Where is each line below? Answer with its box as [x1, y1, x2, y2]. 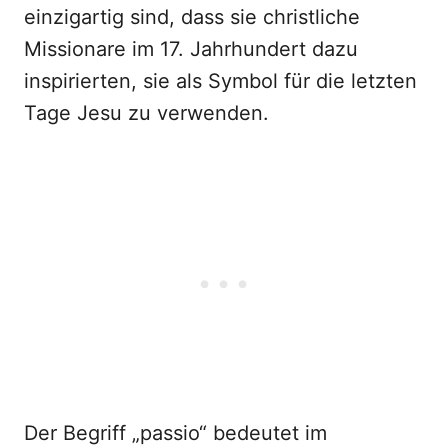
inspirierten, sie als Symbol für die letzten [24, 69, 417, 93]
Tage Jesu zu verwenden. [24, 101, 269, 125]
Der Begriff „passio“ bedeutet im [24, 421, 327, 445]
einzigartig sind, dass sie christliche [24, 5, 360, 29]
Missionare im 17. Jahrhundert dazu [24, 37, 358, 61]
